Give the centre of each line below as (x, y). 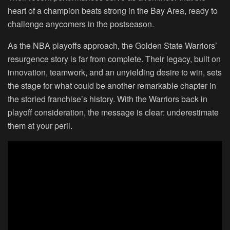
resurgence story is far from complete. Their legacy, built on (114, 59)
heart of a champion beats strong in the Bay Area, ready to (113, 11)
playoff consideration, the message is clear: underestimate (113, 112)
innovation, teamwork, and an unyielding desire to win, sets (115, 72)
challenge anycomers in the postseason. (81, 24)
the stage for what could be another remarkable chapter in (112, 86)
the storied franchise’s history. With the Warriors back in (108, 99)
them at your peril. (40, 126)
